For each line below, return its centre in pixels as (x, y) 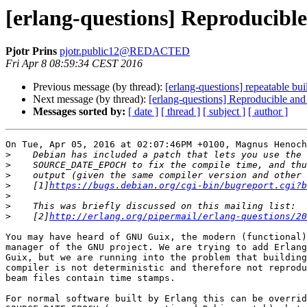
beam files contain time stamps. (93, 278)
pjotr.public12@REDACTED (125, 51)
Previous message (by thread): (99, 87)
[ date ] (143, 112)
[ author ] (268, 112)
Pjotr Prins (31, 51)
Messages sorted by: (79, 112)
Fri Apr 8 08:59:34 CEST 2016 (74, 64)
